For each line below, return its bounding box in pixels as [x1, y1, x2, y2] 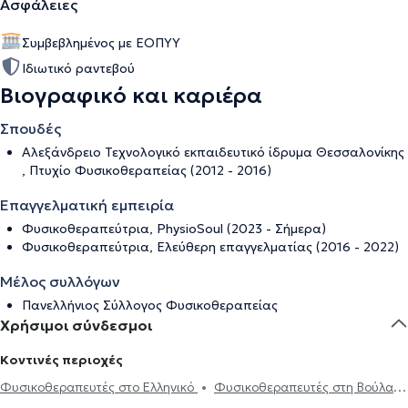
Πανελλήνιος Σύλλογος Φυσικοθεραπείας [22, 296, 278, 313]
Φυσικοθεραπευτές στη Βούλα [214, 378, 393, 395]
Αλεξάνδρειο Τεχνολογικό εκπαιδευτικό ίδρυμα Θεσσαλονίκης [22, 143, 404, 160]
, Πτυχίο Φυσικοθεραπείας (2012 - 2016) [22, 161, 271, 178]
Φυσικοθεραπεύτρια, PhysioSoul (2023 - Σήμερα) [22, 219, 326, 237]
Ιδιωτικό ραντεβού [22, 59, 135, 76]
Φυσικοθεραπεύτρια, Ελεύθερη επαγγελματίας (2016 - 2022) [22, 238, 399, 255]
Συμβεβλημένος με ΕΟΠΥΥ [22, 34, 180, 51]
